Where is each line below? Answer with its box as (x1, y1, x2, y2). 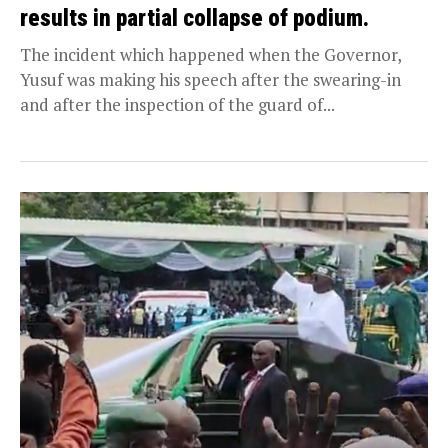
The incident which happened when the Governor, (20, 42, 402, 66)
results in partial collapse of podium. (20, 4, 369, 32)
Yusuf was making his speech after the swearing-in (20, 67, 401, 91)
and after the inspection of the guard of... (20, 92, 335, 116)
